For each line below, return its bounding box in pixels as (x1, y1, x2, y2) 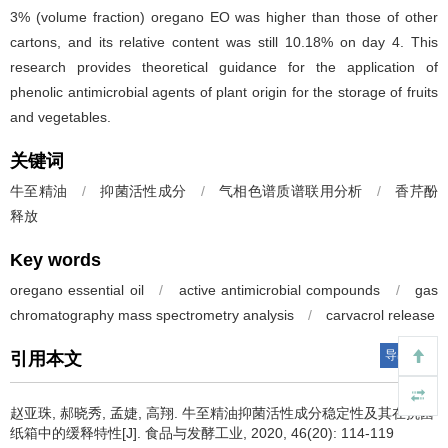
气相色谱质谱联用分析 (219, 183, 363, 199)
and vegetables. (10, 109, 111, 125)
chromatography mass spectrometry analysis (10, 307, 294, 323)
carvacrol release (326, 307, 435, 323)
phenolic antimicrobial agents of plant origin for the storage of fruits (10, 84, 438, 100)
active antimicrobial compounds (178, 282, 381, 298)
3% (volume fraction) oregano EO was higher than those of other (10, 9, 438, 25)
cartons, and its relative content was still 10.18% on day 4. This (10, 34, 438, 50)
